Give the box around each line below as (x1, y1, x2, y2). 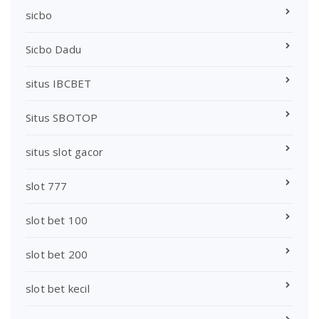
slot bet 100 (26, 212, 88, 227)
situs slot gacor (26, 144, 104, 159)
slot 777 (26, 178, 68, 193)
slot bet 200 (26, 246, 88, 261)
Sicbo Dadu (26, 41, 81, 56)
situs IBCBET (26, 75, 92, 90)
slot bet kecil (26, 281, 90, 296)
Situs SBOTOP (26, 110, 98, 125)
